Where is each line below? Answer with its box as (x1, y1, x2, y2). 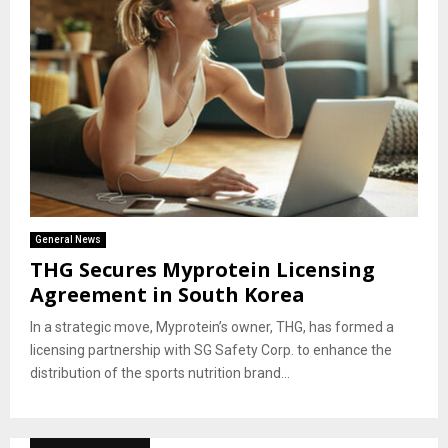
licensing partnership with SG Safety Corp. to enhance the (30, 341, 392, 358)
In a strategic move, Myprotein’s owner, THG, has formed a (30, 318, 394, 335)
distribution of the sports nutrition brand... (30, 364, 290, 381)
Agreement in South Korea (30, 280, 305, 308)
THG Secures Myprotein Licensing (30, 255, 375, 283)
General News (35, 233, 101, 245)
